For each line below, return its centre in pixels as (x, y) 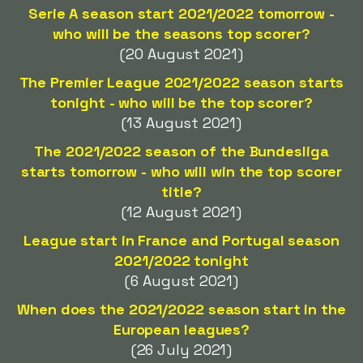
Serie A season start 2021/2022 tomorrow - (181, 13)
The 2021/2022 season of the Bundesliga (181, 151)
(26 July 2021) (181, 350)
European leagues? (181, 329)
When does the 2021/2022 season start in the (181, 309)
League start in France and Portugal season (181, 240)
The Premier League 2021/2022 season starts (181, 82)
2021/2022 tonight (181, 261)
